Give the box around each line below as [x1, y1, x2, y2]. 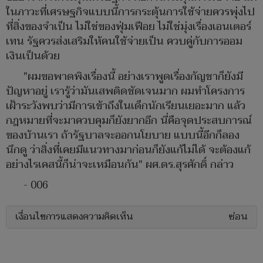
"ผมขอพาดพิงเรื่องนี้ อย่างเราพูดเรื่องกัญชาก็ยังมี [23, 68, 243, 86]
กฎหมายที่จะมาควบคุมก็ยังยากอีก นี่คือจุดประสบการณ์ [6, 112, 252, 130]
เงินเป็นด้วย [6, 47, 60, 66]
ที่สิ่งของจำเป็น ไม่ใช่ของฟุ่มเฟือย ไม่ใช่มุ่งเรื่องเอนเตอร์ [6, 18, 251, 36]
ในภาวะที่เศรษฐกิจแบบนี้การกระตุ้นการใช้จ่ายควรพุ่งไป [6, 3, 255, 22]
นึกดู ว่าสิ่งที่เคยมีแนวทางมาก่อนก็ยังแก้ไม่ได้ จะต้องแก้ [6, 141, 251, 160]
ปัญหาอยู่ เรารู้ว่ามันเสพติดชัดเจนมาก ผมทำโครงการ [6, 82, 245, 101]
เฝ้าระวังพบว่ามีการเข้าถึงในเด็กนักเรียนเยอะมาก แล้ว [6, 97, 245, 116]
